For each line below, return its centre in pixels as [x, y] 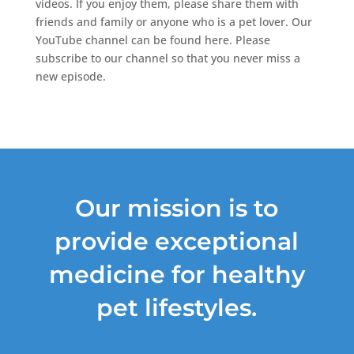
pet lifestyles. [177, 307]
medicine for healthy [177, 274]
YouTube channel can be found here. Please [153, 40]
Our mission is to [177, 208]
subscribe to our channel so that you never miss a [168, 58]
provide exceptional [177, 241]
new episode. [70, 76]
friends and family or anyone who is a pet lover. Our [173, 21]
